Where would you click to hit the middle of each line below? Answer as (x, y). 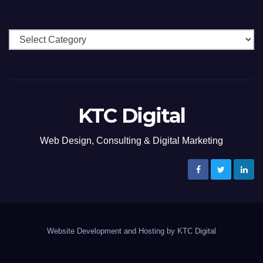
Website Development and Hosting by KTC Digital (131, 231)
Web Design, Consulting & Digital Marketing (131, 140)
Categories (31, 37)
